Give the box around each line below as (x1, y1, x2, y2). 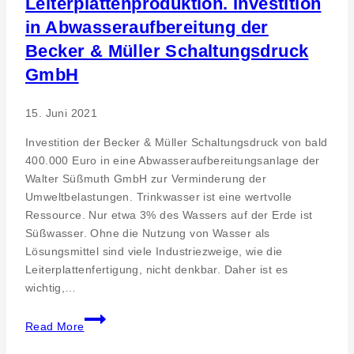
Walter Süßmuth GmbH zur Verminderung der (25, 171, 266, 185)
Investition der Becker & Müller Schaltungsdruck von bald (25, 135, 328, 149)
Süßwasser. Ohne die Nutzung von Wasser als (25, 226, 270, 239)
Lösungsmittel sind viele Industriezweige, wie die (25, 244, 283, 258)
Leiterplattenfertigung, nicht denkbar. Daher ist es (25, 262, 288, 276)
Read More (25, 319, 85, 333)
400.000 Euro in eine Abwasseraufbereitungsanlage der (25, 153, 320, 167)
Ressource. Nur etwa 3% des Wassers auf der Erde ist (25, 208, 313, 221)
